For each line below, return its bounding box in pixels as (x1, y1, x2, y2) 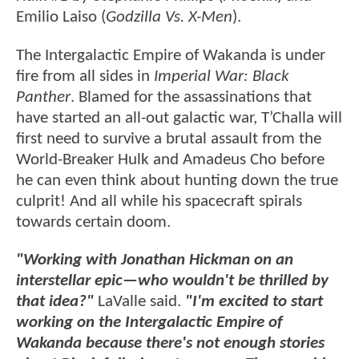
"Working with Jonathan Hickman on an (16, 252, 293, 269)
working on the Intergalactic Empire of (16, 314, 283, 332)
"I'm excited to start (185, 293, 323, 311)
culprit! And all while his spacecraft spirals (16, 192, 302, 210)
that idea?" (16, 293, 94, 311)
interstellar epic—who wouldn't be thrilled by (16, 272, 329, 290)
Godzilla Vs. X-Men (106, 9, 232, 26)
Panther (16, 88, 71, 106)
